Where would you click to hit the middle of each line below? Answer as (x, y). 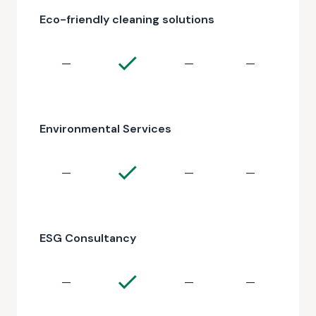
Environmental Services (105, 129)
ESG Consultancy (88, 238)
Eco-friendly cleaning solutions (127, 19)
